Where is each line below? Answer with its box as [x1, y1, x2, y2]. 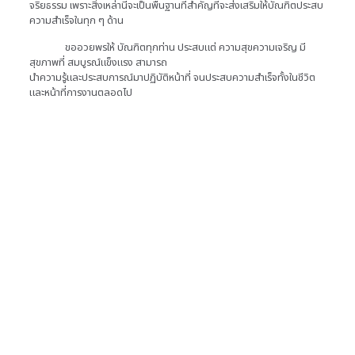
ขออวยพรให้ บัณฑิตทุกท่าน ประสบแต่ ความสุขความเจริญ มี [29, 40, 306, 55]
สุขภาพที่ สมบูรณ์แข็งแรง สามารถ [29, 55, 167, 71]
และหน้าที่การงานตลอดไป [29, 85, 132, 101]
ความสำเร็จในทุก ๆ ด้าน [29, 13, 124, 29]
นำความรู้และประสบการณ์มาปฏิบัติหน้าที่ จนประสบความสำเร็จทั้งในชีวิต [29, 70, 315, 86]
